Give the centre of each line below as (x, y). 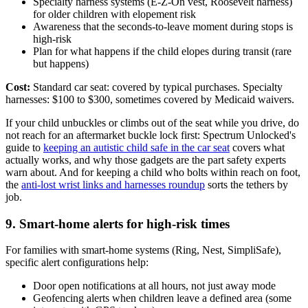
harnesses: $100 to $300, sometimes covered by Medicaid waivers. (150, 99)
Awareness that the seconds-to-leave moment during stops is (163, 26)
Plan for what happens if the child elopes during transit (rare (162, 51)
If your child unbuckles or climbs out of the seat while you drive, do (152, 123)
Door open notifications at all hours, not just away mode (154, 286)
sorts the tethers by (246, 185)
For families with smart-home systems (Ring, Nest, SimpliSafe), (143, 250)
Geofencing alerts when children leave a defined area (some (162, 298)
